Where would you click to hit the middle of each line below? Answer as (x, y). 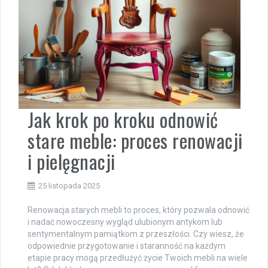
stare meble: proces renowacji (135, 140)
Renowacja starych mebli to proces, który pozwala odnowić (138, 210)
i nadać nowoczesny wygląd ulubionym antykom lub (125, 222)
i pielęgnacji (71, 161)
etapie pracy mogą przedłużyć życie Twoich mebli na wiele (138, 258)
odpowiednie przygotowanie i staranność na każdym (127, 246)
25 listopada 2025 (69, 185)
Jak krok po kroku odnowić (123, 119)
